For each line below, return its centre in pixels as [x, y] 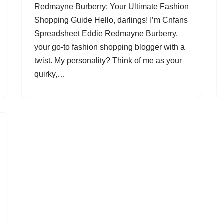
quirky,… [51, 74]
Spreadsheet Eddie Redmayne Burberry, [106, 34]
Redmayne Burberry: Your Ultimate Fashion [112, 7]
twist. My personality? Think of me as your [108, 61]
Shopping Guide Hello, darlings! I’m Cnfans [111, 20]
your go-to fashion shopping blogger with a [110, 47]
